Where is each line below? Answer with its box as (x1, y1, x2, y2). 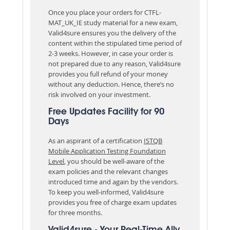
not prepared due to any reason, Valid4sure (48, 59, 181, 68)
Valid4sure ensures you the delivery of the (48, 28, 176, 37)
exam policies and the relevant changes (48, 166, 168, 176)
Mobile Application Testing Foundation (48, 146, 166, 156)
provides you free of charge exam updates (48, 197, 177, 207)
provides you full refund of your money (48, 69, 168, 79)
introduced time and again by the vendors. (48, 177, 178, 186)
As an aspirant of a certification (48, 136, 144, 145)
